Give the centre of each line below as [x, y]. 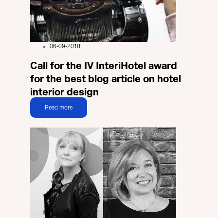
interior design [64, 92]
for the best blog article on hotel [106, 79]
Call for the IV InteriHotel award [104, 66]
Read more [59, 108]
